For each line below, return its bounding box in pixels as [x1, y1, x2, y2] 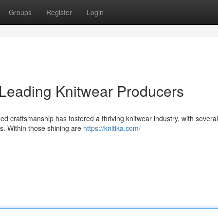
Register [46, 7, 72, 17]
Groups [9, 7, 32, 17]
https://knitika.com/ [83, 123, 141, 133]
